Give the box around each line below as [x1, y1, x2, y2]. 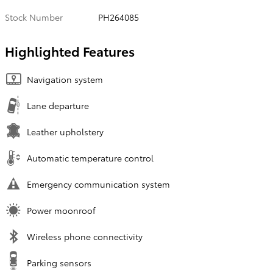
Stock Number [5, 10, 63, 23]
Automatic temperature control [27, 151, 154, 164]
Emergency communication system [27, 177, 170, 190]
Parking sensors [27, 256, 91, 269]
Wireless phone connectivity [27, 230, 143, 243]
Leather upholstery [27, 125, 104, 138]
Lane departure [27, 99, 89, 112]
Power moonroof [27, 204, 96, 216]
